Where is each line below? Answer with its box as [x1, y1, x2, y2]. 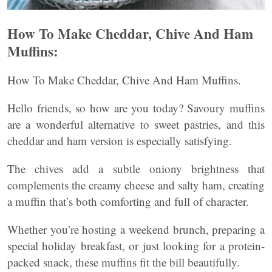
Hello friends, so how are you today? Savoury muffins [7, 100, 265, 115]
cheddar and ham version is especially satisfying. [7, 132, 232, 148]
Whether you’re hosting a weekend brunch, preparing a [7, 221, 265, 237]
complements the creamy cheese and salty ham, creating [7, 177, 265, 192]
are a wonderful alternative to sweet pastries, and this [7, 116, 265, 132]
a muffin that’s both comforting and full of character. [7, 193, 249, 209]
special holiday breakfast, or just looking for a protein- [7, 237, 265, 253]
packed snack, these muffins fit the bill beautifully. [7, 254, 240, 270]
